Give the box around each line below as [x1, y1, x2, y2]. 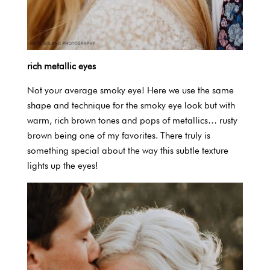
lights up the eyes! [27, 160, 98, 172]
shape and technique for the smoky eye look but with [27, 100, 235, 111]
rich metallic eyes [27, 61, 96, 72]
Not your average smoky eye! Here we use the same [27, 85, 234, 96]
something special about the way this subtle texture [27, 145, 228, 157]
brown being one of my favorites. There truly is [27, 130, 210, 142]
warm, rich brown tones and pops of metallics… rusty [27, 115, 237, 127]
